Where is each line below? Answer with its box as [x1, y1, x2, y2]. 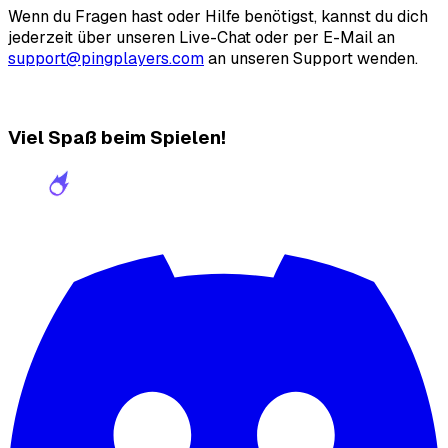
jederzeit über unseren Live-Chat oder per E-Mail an [8, 27, 395, 49]
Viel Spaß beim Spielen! [8, 124, 226, 150]
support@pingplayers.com [8, 48, 204, 70]
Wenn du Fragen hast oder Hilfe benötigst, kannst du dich [8, 6, 428, 28]
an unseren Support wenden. [204, 48, 422, 70]
